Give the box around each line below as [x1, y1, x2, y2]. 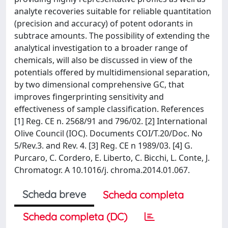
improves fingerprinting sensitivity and [14, 91, 164, 102]
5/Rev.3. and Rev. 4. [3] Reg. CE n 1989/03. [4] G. [14, 140, 192, 151]
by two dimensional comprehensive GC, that [14, 79, 184, 90]
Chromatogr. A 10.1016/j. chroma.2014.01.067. [14, 164, 190, 176]
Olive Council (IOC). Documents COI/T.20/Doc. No [14, 128, 203, 139]
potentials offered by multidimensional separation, [14, 67, 210, 78]
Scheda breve [22, 188, 86, 201]
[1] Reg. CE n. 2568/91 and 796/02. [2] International [14, 116, 207, 127]
